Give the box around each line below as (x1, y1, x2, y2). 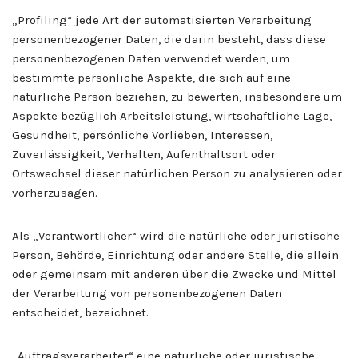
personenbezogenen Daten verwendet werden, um (12, 50, 290, 66)
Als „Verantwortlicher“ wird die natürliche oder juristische (12, 228, 340, 243)
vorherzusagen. (12, 185, 97, 200)
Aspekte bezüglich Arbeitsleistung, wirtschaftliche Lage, (12, 108, 332, 123)
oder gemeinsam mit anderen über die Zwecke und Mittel (12, 266, 336, 281)
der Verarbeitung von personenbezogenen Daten (12, 285, 282, 300)
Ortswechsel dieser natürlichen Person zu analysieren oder (12, 165, 342, 181)
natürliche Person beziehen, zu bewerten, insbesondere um (12, 89, 342, 104)
